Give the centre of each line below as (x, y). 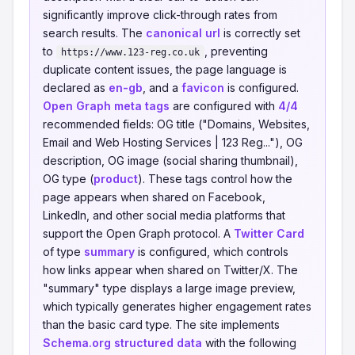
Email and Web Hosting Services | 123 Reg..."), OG (173, 142)
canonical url (183, 33)
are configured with (224, 106)
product (116, 179)
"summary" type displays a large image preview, (169, 288)
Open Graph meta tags (106, 106)
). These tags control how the (215, 179)
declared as (76, 88)
